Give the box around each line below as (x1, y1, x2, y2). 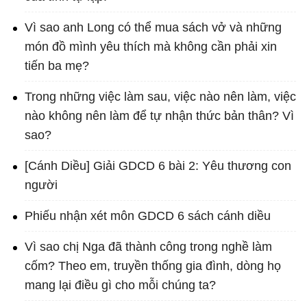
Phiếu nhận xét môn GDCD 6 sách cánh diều (25, 209, 271, 223)
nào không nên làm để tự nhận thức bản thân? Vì (25, 109, 294, 123)
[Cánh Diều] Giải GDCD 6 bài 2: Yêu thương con (25, 159, 291, 173)
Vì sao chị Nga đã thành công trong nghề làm (25, 240, 272, 254)
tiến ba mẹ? (25, 59, 89, 73)
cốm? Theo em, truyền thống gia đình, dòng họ (25, 259, 281, 273)
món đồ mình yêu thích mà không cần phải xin (25, 40, 277, 54)
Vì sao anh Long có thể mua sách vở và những (25, 21, 282, 35)
